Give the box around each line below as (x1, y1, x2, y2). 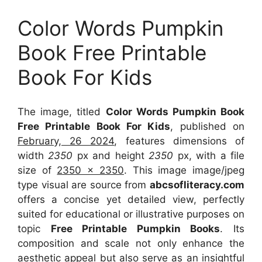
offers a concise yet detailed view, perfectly (18, 193, 244, 205)
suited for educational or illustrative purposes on (18, 208, 244, 220)
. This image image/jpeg (123, 164, 245, 176)
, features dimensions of (114, 135, 245, 147)
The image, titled (18, 105, 106, 118)
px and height (73, 149, 149, 161)
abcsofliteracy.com (150, 178, 245, 191)
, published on (170, 120, 245, 132)
